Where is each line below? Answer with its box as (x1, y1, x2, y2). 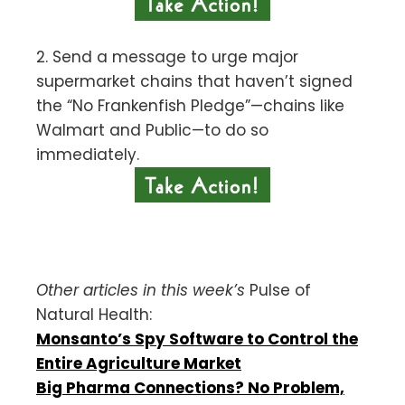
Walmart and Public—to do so (36, 118, 268, 141)
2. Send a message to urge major (36, 45, 298, 68)
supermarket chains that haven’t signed (36, 70, 353, 92)
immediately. (36, 143, 139, 165)
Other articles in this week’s (36, 278, 245, 301)
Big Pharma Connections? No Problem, (36, 376, 344, 399)
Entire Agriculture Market (36, 352, 241, 374)
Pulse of (245, 278, 311, 301)
